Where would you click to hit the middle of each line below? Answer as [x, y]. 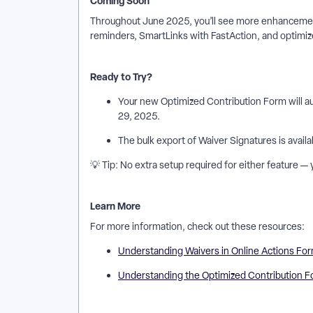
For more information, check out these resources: [198, 226]
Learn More [116, 206]
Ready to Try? [122, 77]
